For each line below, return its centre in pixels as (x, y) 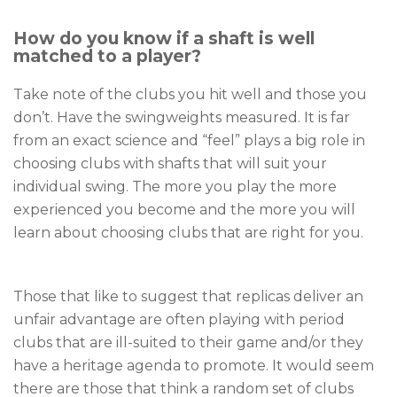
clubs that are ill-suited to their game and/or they (188, 343)
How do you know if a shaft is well (164, 39)
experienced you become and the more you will (184, 210)
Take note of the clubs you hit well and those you (190, 95)
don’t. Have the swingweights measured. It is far (182, 118)
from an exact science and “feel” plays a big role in (189, 141)
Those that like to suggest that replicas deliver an (188, 297)
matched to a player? (107, 57)
